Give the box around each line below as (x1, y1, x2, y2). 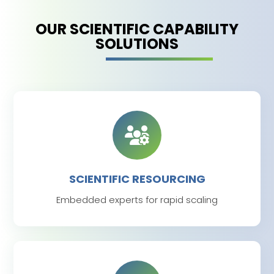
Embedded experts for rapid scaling (56, 193, 218, 207)
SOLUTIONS (95, 34, 179, 54)
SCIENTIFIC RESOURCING (68, 171, 206, 187)
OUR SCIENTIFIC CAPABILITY (35, 19, 239, 40)
